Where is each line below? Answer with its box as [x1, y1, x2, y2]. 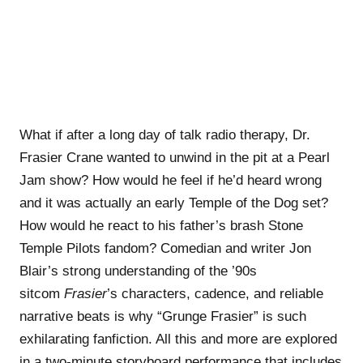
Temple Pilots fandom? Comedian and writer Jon [19, 240, 311, 256]
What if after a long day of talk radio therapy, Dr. [19, 126, 310, 143]
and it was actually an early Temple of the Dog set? [19, 194, 328, 211]
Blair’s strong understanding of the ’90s [19, 263, 257, 279]
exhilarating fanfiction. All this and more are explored [19, 331, 337, 347]
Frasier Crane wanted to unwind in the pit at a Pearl [19, 149, 330, 165]
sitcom [19, 285, 64, 301]
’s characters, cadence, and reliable [107, 285, 323, 301]
